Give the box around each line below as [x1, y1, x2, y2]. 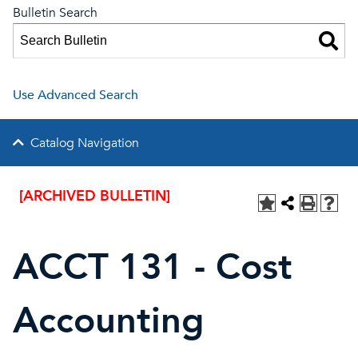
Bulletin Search [13, 4, 97, 22]
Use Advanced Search [13, 86, 138, 104]
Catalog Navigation [30, 134, 139, 152]
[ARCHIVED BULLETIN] [19, 186, 170, 206]
